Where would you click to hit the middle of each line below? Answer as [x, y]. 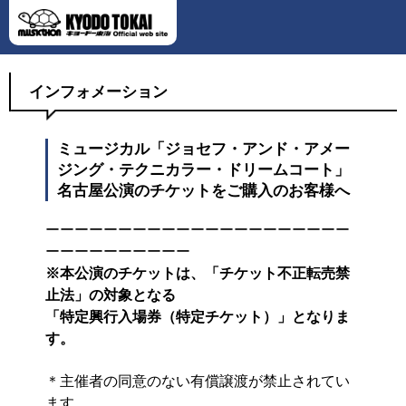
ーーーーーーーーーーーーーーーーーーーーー [198, 230]
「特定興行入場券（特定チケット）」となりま [198, 317]
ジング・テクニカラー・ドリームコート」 [203, 170]
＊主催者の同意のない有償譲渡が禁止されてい [198, 381]
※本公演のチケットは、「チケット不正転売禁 [198, 273]
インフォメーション [98, 92]
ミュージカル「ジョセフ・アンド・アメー [203, 149]
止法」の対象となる [111, 295]
